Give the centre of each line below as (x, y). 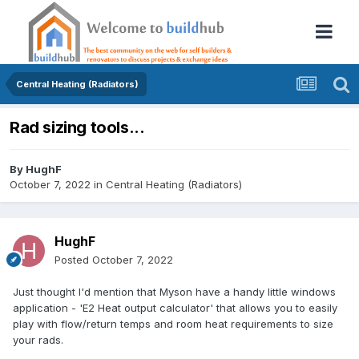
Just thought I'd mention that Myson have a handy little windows (174, 292)
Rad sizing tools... (77, 128)
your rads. (38, 340)
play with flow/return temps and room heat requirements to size (173, 324)
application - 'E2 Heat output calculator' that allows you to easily (175, 308)
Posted (73, 260)
